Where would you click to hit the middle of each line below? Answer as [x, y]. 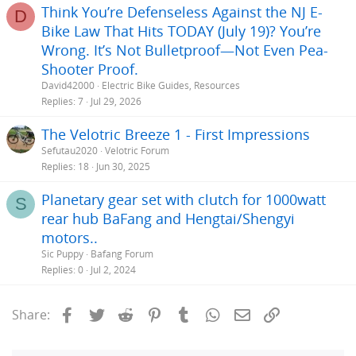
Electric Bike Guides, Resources [171, 86]
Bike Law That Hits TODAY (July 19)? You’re [181, 31]
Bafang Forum [122, 254]
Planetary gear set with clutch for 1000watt [184, 200]
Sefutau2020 [70, 151]
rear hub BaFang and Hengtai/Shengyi [168, 219]
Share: [31, 315]
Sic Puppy [62, 254]
